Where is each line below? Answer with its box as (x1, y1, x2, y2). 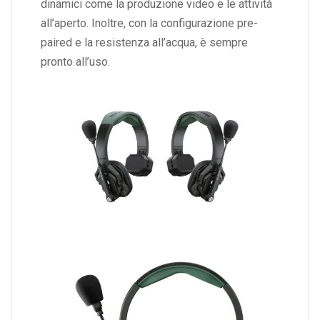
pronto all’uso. (41, 55, 113, 69)
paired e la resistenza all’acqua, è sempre (41, 36, 248, 50)
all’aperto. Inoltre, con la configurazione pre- (41, 16, 258, 31)
